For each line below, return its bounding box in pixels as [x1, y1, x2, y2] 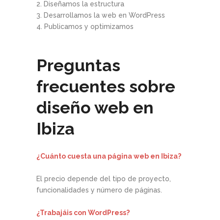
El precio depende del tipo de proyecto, [36, 174, 171, 183]
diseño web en [36, 97, 154, 117]
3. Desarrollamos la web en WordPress [36, 11, 165, 19]
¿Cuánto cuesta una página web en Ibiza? [36, 152, 181, 160]
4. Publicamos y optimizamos [36, 22, 134, 30]
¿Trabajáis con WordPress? [36, 208, 130, 217]
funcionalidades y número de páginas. [36, 186, 162, 194]
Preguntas [36, 55, 120, 75]
